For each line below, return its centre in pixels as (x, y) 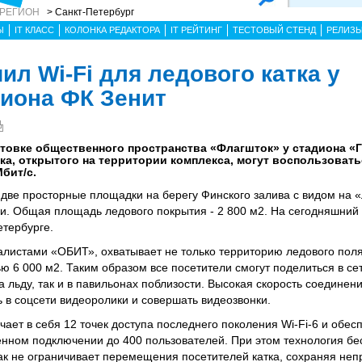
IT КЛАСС (34, 30)
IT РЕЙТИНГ (196, 30)
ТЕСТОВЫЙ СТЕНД (274, 30)
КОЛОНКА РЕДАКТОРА (112, 30)
